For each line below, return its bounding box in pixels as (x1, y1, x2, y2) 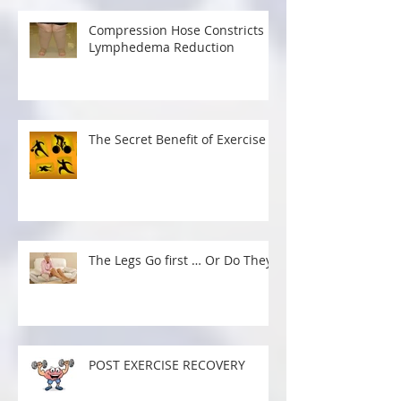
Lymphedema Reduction (89, 79, 235, 96)
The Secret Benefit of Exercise (89, 171, 266, 188)
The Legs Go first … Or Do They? (89, 292, 277, 309)
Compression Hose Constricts (89, 62, 264, 79)
